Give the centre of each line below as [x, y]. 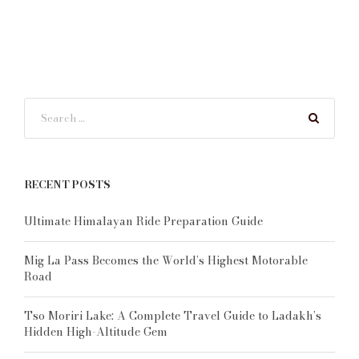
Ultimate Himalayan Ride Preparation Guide [143, 221]
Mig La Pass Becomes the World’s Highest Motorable [166, 260]
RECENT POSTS [67, 184]
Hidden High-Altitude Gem [96, 331]
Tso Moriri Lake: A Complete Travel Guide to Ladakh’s [173, 315]
